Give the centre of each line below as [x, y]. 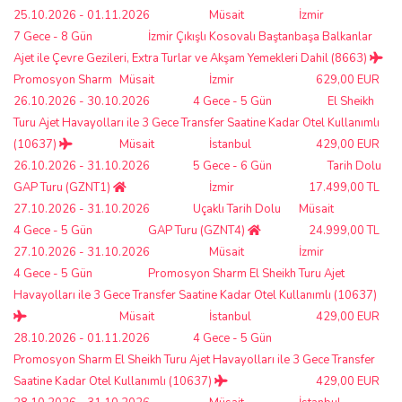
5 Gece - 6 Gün [232, 166]
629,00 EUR [348, 79]
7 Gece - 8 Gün [53, 36]
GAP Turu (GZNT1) [63, 187]
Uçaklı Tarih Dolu [237, 209]
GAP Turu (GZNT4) [198, 230]
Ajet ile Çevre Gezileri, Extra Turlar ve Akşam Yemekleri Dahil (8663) [192, 58]
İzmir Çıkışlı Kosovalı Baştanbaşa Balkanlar [260, 36]
